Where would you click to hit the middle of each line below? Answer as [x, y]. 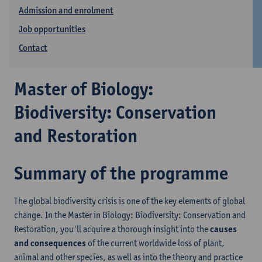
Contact [33, 48]
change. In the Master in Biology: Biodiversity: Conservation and [130, 215]
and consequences [50, 243]
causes [223, 229]
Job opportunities [52, 29]
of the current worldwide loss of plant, [155, 243]
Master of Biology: [84, 89]
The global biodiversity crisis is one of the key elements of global [130, 201]
